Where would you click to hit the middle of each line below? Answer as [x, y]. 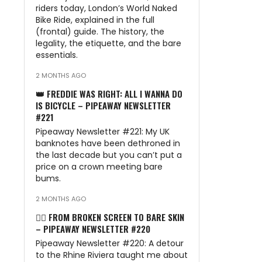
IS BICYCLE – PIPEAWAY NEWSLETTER [103, 105]
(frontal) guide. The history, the [100, 32]
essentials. [57, 55]
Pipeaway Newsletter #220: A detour [110, 243]
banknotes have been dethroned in [108, 143]
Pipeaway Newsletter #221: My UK [103, 132]
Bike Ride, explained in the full [95, 20]
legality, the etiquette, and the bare [108, 43]
